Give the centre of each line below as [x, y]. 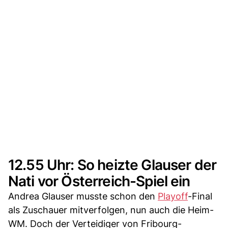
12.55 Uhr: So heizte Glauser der [112, 165]
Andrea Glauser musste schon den [83, 196]
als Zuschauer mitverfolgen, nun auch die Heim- [111, 210]
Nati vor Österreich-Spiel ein [99, 181]
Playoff [173, 196]
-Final [200, 196]
